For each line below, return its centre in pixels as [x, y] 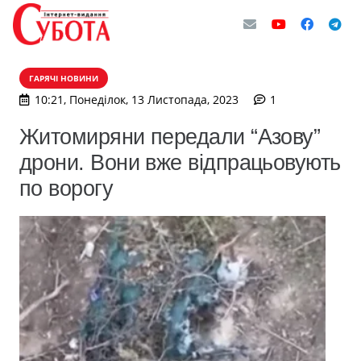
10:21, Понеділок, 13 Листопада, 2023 [136, 100]
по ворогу [66, 188]
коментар [302, 99]
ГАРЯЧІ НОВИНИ [64, 78]
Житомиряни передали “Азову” [170, 137]
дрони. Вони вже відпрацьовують [180, 162]
